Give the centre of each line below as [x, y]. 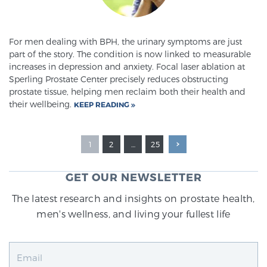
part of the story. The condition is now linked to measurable [130, 54]
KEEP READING [103, 104]
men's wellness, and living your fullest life [133, 213]
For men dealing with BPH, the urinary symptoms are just [125, 41]
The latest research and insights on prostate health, [133, 198]
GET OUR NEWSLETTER [133, 176]
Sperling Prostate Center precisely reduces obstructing [119, 79]
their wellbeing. [41, 104]
